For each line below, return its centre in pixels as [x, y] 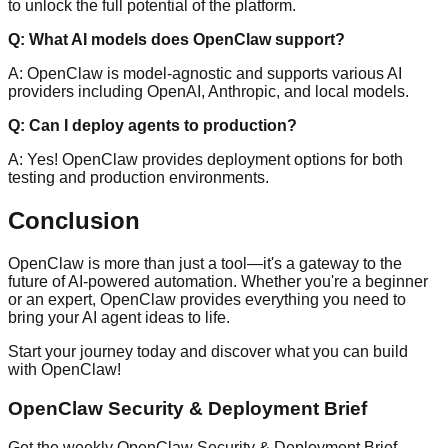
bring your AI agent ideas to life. [119, 318]
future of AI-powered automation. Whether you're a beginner [218, 282]
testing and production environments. [138, 178]
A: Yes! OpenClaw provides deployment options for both [205, 160]
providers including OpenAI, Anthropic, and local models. [208, 92]
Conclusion [74, 221]
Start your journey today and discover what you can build [208, 352]
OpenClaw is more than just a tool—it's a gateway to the [205, 264]
